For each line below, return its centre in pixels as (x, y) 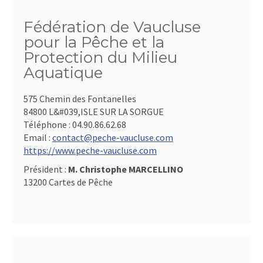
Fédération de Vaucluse (112, 27)
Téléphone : (48, 124)
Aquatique (63, 73)
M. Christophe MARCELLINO (126, 169)
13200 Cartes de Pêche (68, 182)
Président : (46, 169)
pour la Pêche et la (94, 42)
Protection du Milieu (100, 58)
